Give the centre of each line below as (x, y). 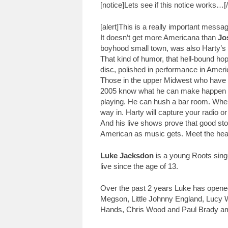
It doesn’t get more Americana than (159, 37)
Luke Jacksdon (127, 155)
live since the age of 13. (139, 166)
